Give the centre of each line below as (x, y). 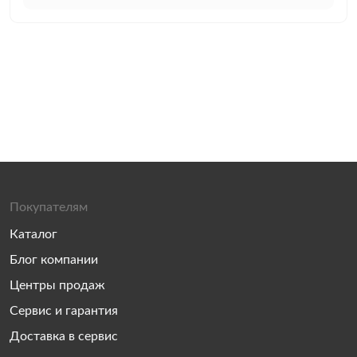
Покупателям (49, 207)
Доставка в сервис (64, 336)
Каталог (33, 234)
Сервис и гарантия (64, 311)
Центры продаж (57, 285)
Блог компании (54, 260)
